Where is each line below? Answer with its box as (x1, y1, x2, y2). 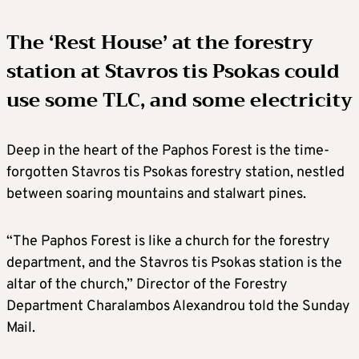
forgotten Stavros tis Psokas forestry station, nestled (6, 163, 345, 182)
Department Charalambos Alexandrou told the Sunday (6, 297, 350, 316)
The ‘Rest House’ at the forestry (6, 26, 313, 59)
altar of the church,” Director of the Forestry (6, 276, 288, 294)
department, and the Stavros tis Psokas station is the (6, 254, 342, 272)
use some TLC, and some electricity (6, 83, 353, 117)
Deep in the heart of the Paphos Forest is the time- (6, 142, 329, 160)
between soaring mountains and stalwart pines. (6, 185, 306, 204)
